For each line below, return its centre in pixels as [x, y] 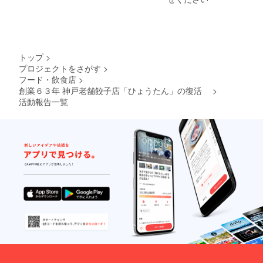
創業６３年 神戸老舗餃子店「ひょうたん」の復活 [114, 91]
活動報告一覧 [43, 102]
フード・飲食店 [48, 80]
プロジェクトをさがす [60, 68]
